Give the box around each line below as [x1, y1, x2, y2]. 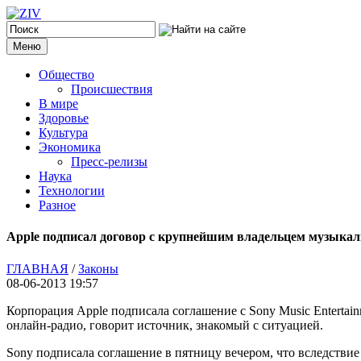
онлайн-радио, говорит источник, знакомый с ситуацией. [6, 317, 323, 332]
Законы [78, 261, 118, 276]
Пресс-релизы [71, 155, 147, 168]
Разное [39, 198, 76, 212]
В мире [39, 97, 78, 110]
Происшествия [71, 82, 152, 96]
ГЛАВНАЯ [6, 261, 68, 276]
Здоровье [39, 111, 89, 125]
